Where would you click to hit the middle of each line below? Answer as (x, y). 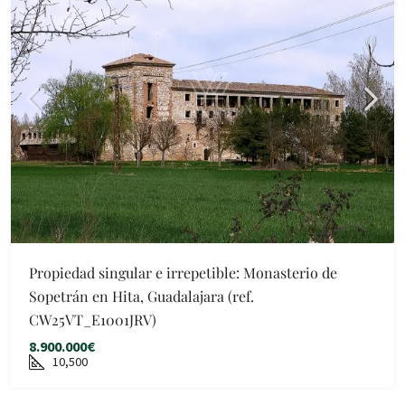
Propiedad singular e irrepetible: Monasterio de (183, 273)
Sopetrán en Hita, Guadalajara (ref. (141, 296)
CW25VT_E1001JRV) (93, 320)
